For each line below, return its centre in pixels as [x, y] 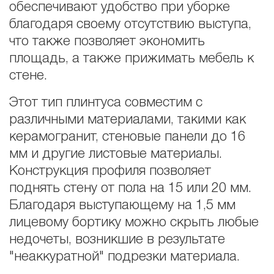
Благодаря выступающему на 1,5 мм [122, 205]
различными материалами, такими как [128, 120]
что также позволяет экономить [107, 42]
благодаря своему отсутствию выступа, [130, 25]
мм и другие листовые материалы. [116, 154]
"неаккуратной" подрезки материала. [124, 257]
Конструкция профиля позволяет [110, 171]
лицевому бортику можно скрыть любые [134, 222]
